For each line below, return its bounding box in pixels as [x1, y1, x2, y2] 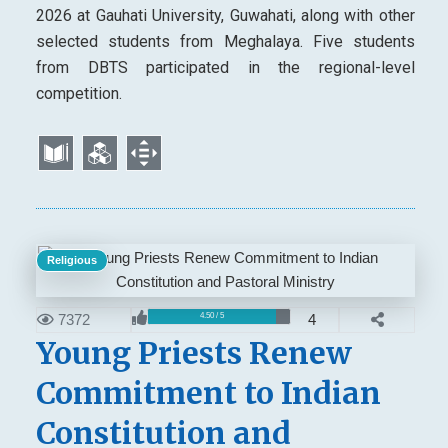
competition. [35, 83, 122, 103]
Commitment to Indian [35, 373, 381, 412]
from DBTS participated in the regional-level [35, 57, 415, 77]
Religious [46, 253, 97, 266]
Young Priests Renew [35, 333, 352, 372]
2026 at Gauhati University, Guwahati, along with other [35, 5, 415, 25]
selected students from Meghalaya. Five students [35, 31, 415, 51]
